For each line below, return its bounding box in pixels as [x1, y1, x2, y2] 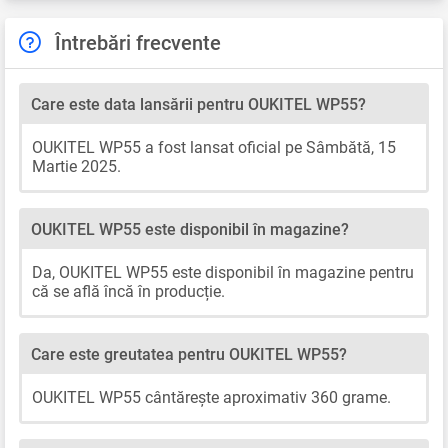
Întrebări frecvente [55, 31, 221, 55]
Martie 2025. [32, 157, 121, 176]
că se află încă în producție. [32, 282, 225, 301]
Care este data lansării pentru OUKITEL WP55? [31, 95, 366, 114]
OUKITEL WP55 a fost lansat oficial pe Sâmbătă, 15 [32, 138, 396, 157]
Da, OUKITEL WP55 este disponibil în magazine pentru [32, 263, 414, 282]
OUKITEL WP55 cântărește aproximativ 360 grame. [32, 388, 391, 407]
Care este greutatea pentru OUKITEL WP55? [31, 345, 347, 364]
